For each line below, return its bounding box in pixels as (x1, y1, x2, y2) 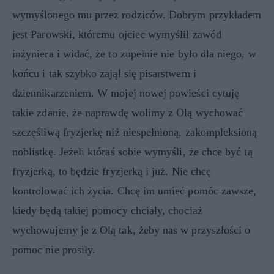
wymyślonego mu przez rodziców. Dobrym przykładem (12, 8, 262, 21)
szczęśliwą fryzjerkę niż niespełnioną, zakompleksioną (12, 125, 257, 138)
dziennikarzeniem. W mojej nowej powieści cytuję (12, 86, 240, 99)
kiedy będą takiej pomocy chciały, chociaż (12, 204, 202, 217)
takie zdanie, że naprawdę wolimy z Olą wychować (12, 106, 243, 119)
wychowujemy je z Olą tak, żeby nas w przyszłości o (12, 223, 251, 236)
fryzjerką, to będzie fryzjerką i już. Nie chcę (12, 165, 212, 177)
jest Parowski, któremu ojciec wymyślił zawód (12, 28, 221, 40)
